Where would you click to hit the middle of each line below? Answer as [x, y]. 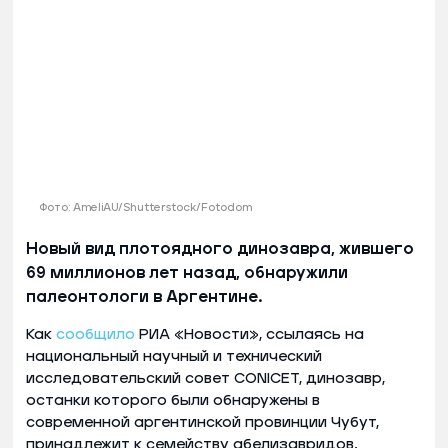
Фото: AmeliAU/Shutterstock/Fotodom [145, 207]
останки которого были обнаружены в [173, 400]
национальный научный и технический [174, 356]
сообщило [95, 334]
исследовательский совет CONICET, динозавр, [205, 378]
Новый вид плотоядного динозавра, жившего [220, 248]
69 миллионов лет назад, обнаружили [187, 272]
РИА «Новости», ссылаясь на [249, 334]
